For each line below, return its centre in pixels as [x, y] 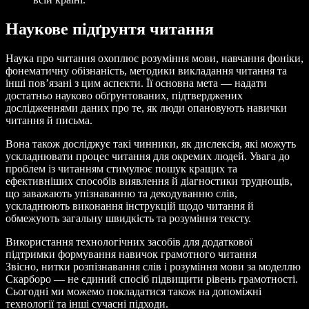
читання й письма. [49, 120]
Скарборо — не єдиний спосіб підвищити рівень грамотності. [152, 279]
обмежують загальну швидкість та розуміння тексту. [128, 218]
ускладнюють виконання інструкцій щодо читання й [130, 206]
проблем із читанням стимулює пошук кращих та [121, 168]
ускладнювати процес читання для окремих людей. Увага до [148, 156]
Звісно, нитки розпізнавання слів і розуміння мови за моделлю [153, 266]
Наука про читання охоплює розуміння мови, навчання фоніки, [154, 58]
